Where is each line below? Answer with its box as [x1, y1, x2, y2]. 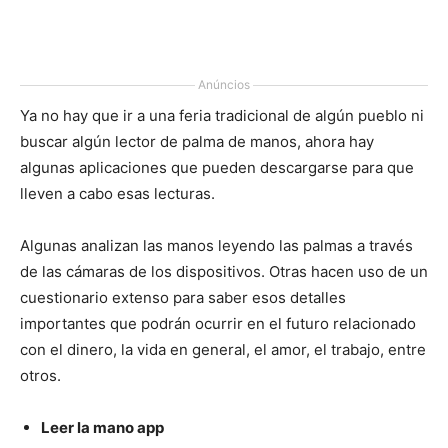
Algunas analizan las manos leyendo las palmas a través [20, 236, 413, 255]
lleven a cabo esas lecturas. [20, 184, 215, 203]
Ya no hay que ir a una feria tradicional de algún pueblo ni [20, 106, 424, 125]
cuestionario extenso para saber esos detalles [20, 288, 346, 307]
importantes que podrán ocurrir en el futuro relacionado [20, 314, 416, 333]
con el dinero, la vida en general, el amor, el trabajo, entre [20, 340, 426, 359]
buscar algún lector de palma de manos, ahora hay [20, 132, 374, 151]
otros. [20, 366, 61, 385]
